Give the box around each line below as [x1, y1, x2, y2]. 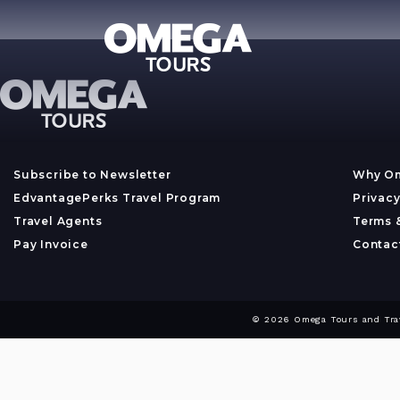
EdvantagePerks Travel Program [13, 191, 221, 204]
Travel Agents [13, 214, 103, 228]
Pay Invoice [13, 237, 88, 251]
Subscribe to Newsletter [13, 168, 171, 181]
